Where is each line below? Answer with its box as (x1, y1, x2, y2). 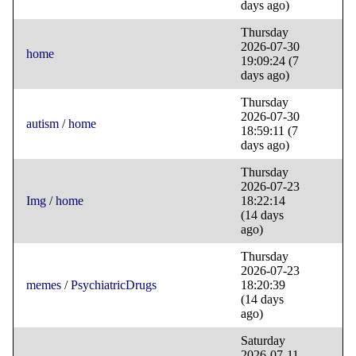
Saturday (241, 334, 285, 348)
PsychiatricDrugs (71, 278, 157, 292)
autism (26, 117, 59, 131)
